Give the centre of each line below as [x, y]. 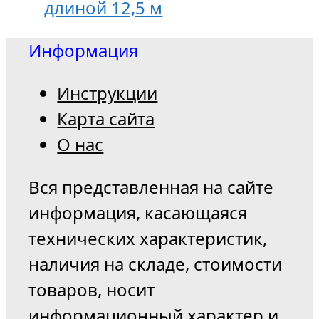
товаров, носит [92, 289]
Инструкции [108, 93]
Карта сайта [106, 118]
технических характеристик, [148, 238]
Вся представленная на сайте [151, 187]
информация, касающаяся [138, 212]
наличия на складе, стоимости [156, 263]
